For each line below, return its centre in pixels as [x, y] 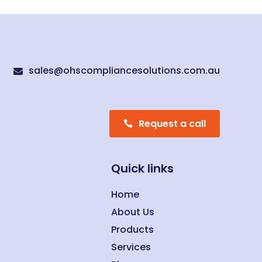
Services [131, 247]
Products [132, 230]
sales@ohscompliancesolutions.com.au [124, 70]
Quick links [142, 169]
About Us [132, 212]
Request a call [172, 124]
